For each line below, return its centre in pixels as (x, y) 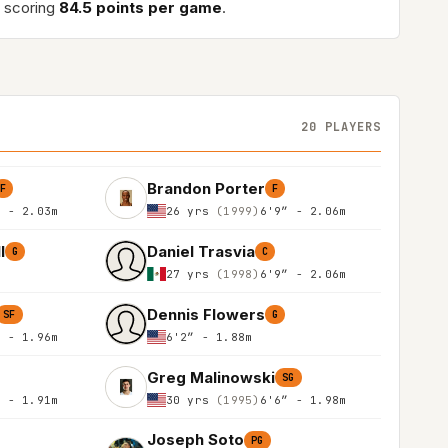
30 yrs (191, 399)
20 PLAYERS (341, 126)
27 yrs (191, 273)
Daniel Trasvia (201, 251)
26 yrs (191, 210)
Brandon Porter (206, 188)
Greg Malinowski (211, 377)
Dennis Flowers (206, 314)
